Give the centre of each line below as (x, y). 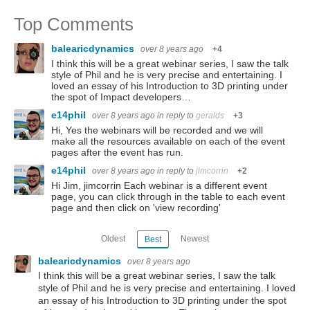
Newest (194, 238)
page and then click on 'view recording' (136, 208)
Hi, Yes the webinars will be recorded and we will (157, 130)
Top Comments (74, 25)
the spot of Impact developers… (121, 97)
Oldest (113, 238)
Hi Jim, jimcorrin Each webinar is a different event (159, 186)
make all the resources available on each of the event (168, 142)
